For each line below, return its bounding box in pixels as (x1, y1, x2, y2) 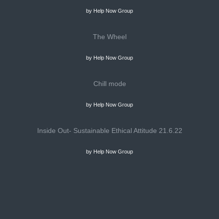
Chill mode (93, 80, 126, 88)
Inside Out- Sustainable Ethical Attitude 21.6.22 (37, 127, 182, 134)
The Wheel (92, 33, 127, 41)
